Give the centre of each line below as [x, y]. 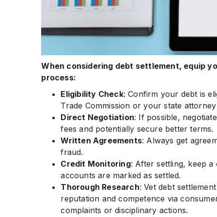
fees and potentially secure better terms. [137, 129]
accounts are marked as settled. [121, 175]
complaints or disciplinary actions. [124, 210]
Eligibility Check [92, 94]
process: [59, 77]
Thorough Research [100, 187]
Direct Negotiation [97, 117]
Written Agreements [101, 140]
